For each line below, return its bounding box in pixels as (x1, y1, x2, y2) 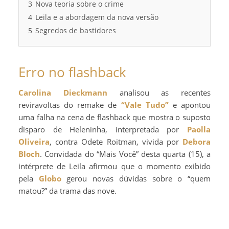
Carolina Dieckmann (24, 87, 107, 98)
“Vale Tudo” (121, 100, 169, 110)
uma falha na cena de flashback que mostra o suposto (18, 112, 211, 122)
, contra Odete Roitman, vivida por (50, 136, 182, 147)
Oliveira (18, 136, 50, 147)
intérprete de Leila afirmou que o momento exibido (18, 161, 211, 171)
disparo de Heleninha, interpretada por (18, 124, 187, 134)
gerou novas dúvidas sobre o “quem (61, 173, 211, 184)
